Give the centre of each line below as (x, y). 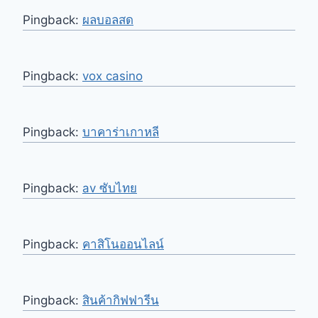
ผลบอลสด (108, 20)
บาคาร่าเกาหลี (121, 132)
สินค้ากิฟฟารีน (121, 301)
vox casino (113, 76)
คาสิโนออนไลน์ (123, 245)
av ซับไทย (110, 188)
